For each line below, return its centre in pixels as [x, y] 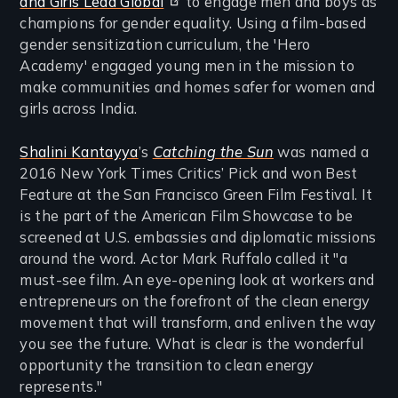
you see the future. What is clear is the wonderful [192, 343]
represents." [61, 386]
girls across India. [79, 108]
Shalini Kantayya [79, 151]
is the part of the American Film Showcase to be [187, 215]
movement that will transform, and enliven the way [198, 322]
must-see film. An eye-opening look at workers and [197, 279]
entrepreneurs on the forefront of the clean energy [195, 301]
